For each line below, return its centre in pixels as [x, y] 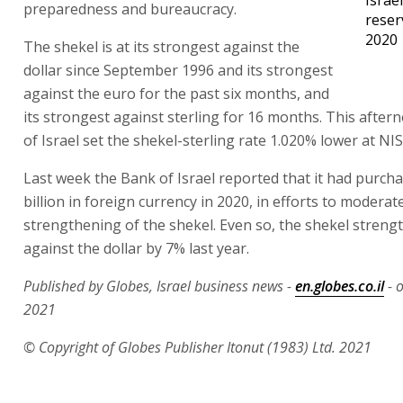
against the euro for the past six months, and [176, 93]
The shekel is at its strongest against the [161, 46]
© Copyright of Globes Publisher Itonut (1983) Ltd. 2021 [197, 347]
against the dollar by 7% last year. [140, 248]
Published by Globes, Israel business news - [159, 286]
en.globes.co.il [340, 286]
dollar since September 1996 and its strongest [178, 70]
